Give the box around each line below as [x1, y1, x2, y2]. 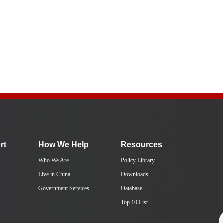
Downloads [121, 171, 148, 178]
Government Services [38, 185, 89, 192]
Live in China [38, 171, 70, 178]
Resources [121, 140, 162, 149]
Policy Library [121, 157, 155, 164]
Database [121, 185, 142, 192]
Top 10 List [121, 199, 148, 206]
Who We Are [38, 157, 69, 164]
